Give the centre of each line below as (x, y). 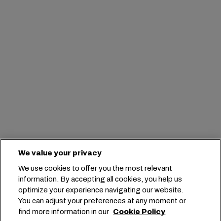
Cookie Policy (139, 212)
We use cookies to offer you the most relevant (95, 168)
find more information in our (65, 212)
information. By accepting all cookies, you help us (100, 179)
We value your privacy (60, 153)
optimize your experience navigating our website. (101, 190)
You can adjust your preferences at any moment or (102, 201)
